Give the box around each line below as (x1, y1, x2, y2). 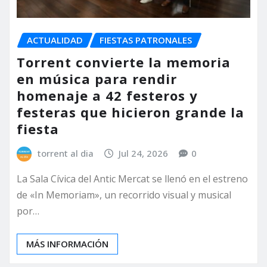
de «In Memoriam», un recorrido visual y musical (17, 188, 231, 202)
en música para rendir (17, 69, 177, 88)
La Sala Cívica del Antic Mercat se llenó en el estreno (17, 172, 248, 186)
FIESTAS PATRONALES (100, 34, 192, 46)
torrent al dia (37, 147, 94, 159)
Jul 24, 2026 (119, 147, 169, 159)
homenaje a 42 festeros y (17, 86, 198, 104)
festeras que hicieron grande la (17, 103, 244, 121)
